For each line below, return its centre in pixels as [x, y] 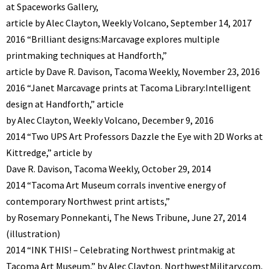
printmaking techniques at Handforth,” [86, 55]
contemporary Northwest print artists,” [88, 201]
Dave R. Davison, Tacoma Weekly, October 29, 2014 [108, 168]
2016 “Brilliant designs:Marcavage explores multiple [113, 39]
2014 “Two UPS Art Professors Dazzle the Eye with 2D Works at [134, 136]
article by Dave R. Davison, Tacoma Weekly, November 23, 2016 [133, 71]
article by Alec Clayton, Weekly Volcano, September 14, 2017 [129, 23]
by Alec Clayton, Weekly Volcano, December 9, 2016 [110, 120]
